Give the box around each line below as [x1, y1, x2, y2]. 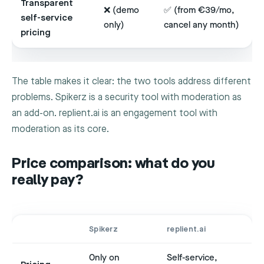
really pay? [12, 173, 84, 189]
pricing [21, 27, 51, 39]
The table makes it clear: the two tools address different [12, 76, 251, 88]
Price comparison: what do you [12, 157, 215, 172]
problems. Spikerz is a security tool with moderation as [12, 92, 242, 104]
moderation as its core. [12, 124, 109, 136]
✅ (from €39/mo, [164, 5, 235, 16]
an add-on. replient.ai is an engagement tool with [12, 108, 217, 120]
